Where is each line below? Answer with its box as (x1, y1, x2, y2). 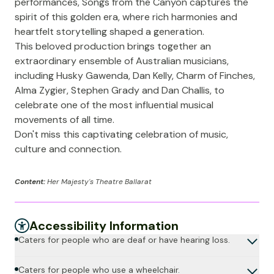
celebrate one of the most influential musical (15, 98, 213, 111)
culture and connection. (15, 143, 122, 155)
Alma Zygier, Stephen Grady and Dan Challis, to (15, 84, 224, 97)
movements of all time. (15, 113, 114, 126)
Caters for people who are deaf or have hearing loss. (18, 234, 230, 245)
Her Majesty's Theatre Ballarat (47, 177, 152, 187)
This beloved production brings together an (15, 40, 211, 53)
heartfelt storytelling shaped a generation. (15, 25, 204, 38)
